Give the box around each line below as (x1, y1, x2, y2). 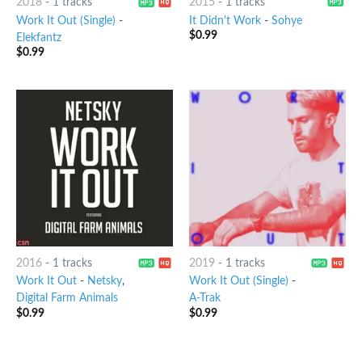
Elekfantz (15, 32, 61, 44)
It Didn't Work (188, 15, 261, 27)
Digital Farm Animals (15, 293, 118, 305)
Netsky (86, 276, 122, 288)
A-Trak (188, 293, 221, 305)
